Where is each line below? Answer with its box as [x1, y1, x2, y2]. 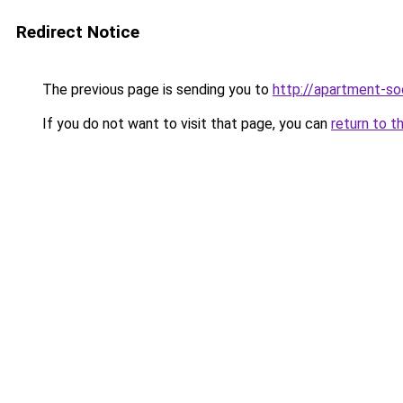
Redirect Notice [16, 22, 139, 42]
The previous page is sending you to [39, 81, 273, 98]
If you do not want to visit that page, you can [39, 115, 331, 132]
